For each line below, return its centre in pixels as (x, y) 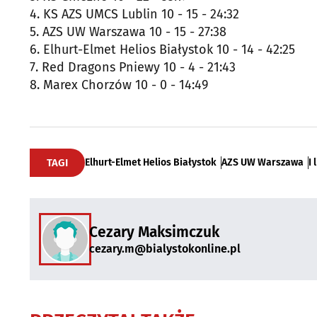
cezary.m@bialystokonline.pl (165, 248)
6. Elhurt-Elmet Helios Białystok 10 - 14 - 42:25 (162, 50)
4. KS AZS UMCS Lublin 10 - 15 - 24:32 (134, 14)
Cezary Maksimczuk (154, 232)
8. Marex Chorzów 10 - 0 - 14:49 (119, 85)
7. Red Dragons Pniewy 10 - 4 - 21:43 (133, 67)
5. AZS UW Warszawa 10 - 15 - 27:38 (128, 32)
